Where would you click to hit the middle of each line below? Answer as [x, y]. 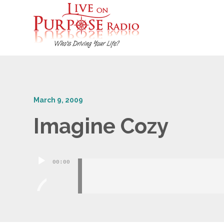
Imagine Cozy [101, 126]
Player [47, 174]
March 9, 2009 [58, 100]
